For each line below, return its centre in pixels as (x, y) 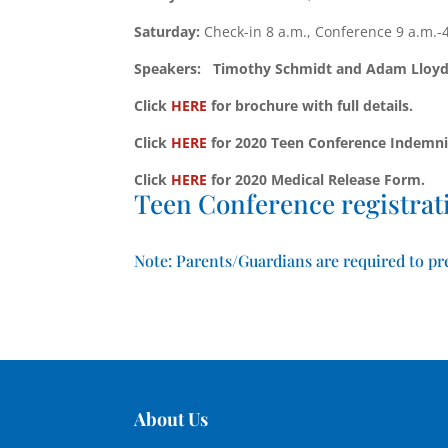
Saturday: (169, 32)
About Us (171, 418)
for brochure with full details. (310, 106)
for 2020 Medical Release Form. (316, 180)
